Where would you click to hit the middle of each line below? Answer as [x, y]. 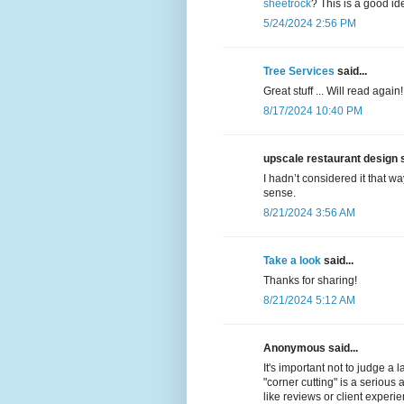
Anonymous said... [311, 349]
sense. [280, 193]
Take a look [292, 261]
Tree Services [299, 72]
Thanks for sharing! [310, 281]
